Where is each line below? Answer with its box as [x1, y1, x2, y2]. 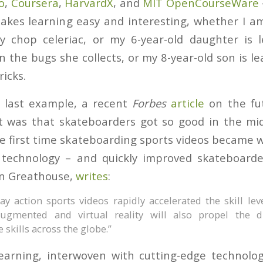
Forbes [132, 95, 167, 110]
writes [76, 168, 108, 183]
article [171, 95, 205, 110]
